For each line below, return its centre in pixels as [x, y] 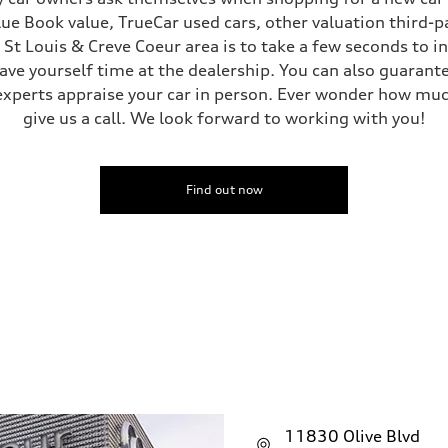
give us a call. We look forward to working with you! [224, 117]
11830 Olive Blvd [352, 435]
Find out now [224, 189]
